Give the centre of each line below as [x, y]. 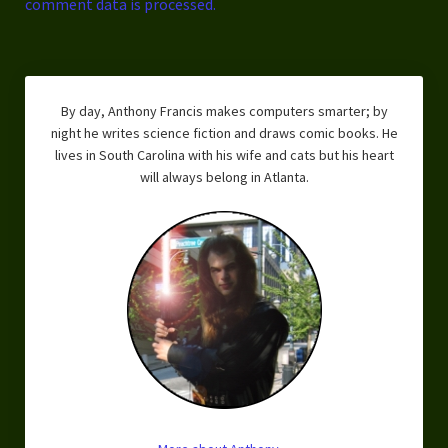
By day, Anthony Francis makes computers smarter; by [224, 110]
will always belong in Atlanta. [224, 176]
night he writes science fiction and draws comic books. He [224, 132]
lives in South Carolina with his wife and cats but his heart [224, 154]
